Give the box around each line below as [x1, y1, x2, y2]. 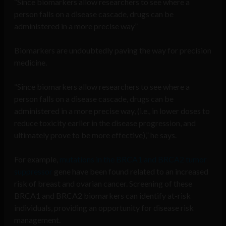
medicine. [14, 58, 47, 68]
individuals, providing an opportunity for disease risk [14, 203, 194, 213]
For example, [14, 154, 60, 164]
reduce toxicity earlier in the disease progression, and [14, 118, 196, 128]
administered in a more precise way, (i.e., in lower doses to [14, 106, 210, 116]
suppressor [14, 166, 52, 177]
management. [14, 215, 61, 225]
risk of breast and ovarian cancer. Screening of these [14, 179, 192, 189]
